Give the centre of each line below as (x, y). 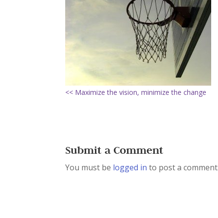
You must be (89, 167)
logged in (130, 167)
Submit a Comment (115, 150)
